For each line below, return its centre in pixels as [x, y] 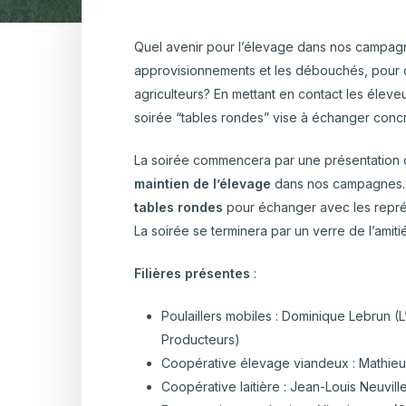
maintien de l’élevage [203, 184]
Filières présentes [193, 274]
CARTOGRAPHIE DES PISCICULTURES [227, 32]
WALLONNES [156, 51]
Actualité [273, 55]
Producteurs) [201, 340]
